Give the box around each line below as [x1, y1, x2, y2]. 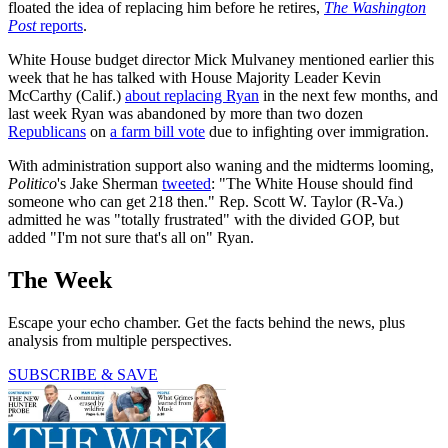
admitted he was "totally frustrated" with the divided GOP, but [8, 210, 399, 228]
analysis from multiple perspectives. [8, 331, 232, 349]
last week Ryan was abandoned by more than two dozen [8, 104, 363, 122]
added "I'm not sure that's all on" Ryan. [8, 228, 254, 246]
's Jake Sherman [57, 174, 162, 192]
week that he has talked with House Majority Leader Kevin [8, 68, 381, 86]
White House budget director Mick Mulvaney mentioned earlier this [8, 50, 434, 68]
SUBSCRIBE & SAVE [8, 365, 158, 383]
